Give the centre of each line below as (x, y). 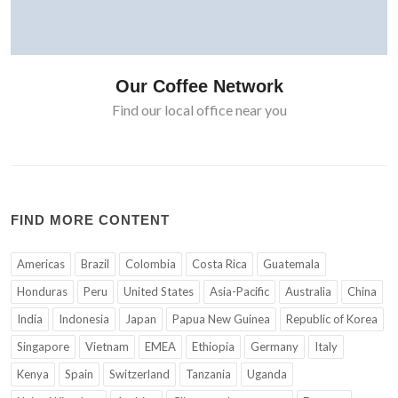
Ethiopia (213, 347)
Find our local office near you (199, 110)
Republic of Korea (332, 319)
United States (159, 292)
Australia (308, 292)
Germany (275, 347)
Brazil (95, 264)
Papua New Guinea (221, 319)
